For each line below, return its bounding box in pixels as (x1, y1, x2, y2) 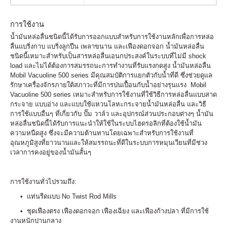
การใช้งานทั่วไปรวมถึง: (10, 178, 77, 185)
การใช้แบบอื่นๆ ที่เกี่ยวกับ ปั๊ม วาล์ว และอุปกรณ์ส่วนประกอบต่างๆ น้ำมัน (10, 110, 213, 118)
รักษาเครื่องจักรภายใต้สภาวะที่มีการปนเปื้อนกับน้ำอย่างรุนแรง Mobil (10, 81, 206, 89)
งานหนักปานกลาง (10, 217, 61, 224)
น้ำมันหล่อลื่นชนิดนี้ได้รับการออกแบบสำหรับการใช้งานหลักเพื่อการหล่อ (10, 33, 214, 41)
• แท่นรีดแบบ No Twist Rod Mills (10, 193, 117, 200)
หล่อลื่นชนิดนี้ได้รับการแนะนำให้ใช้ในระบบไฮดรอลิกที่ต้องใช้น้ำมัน (10, 120, 202, 127)
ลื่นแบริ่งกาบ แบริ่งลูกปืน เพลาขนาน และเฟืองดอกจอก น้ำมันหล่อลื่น (10, 43, 204, 50)
